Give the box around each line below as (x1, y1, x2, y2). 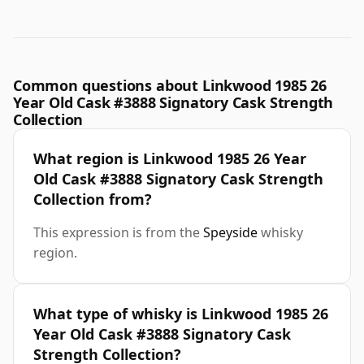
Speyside (203, 223, 258, 242)
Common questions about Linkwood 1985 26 (13, 76, 327, 96)
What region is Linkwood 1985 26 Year (33, 149, 306, 169)
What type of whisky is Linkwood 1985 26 (33, 304, 328, 324)
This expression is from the (33, 223, 203, 242)
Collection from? (33, 189, 152, 210)
